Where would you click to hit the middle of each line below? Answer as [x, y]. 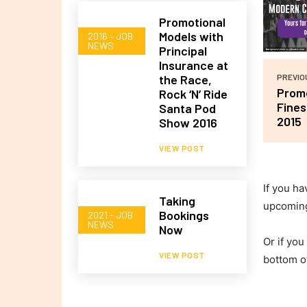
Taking [177, 200]
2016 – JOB [110, 36]
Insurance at [194, 65]
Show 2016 [188, 122]
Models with [192, 36]
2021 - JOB [110, 215]
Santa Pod [188, 108]
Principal [183, 50]
